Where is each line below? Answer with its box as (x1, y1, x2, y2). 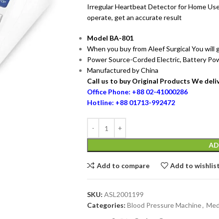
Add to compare (96, 161, 150, 170)
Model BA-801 (87, 34, 133, 42)
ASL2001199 (104, 190, 144, 198)
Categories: (87, 201, 126, 209)
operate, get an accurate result (87, 13, 182, 22)
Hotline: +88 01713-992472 (87, 98, 175, 107)
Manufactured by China (87, 66, 158, 74)
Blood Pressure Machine (127, 201, 201, 209)
